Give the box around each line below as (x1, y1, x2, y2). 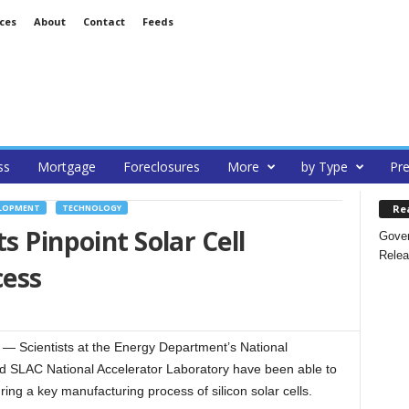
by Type (300, 158, 348, 175)
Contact (82, 15, 125, 28)
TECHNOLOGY (61, 202, 121, 214)
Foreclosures (122, 158, 200, 175)
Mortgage (37, 158, 96, 175)
